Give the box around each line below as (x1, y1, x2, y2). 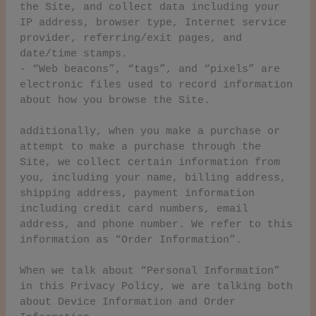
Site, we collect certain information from (20, 156, 280, 169)
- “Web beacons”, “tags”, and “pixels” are (20, 63, 280, 75)
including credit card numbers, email (20, 202, 248, 215)
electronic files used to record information (20, 78, 293, 91)
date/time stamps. (20, 47, 128, 60)
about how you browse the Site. (20, 94, 210, 107)
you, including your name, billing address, (20, 171, 286, 184)
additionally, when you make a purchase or (20, 125, 280, 138)
